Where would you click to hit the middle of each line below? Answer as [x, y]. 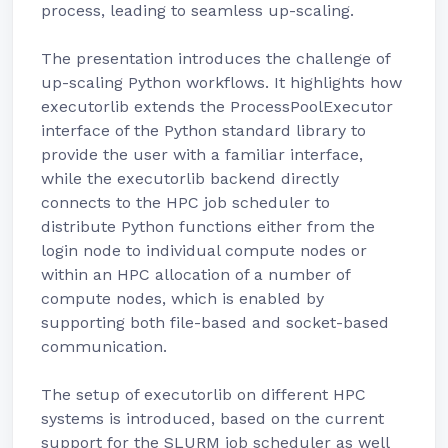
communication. [104, 346]
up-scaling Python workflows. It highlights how [221, 82]
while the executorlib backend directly [190, 178]
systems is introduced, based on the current [212, 418]
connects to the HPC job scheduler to [185, 202]
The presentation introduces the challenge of [215, 58]
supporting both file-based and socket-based [215, 322]
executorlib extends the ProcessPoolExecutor [217, 106]
